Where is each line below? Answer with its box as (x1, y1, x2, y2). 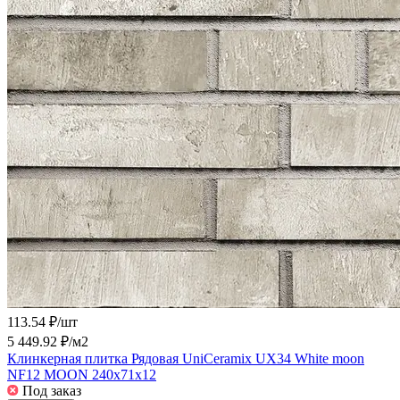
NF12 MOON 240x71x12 (7, 366, 156, 382)
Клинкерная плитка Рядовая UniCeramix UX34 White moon (7, 350, 364, 366)
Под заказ (22, 382, 81, 398)
